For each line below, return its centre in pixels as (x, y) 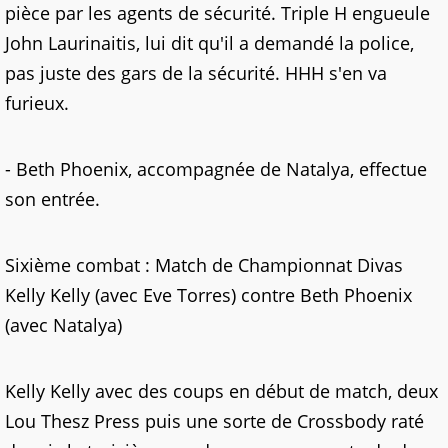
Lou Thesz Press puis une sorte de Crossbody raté (214, 421)
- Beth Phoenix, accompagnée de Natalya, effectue (216, 169)
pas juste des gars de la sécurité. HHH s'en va (196, 73)
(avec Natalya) (63, 325)
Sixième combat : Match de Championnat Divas (204, 265)
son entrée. (52, 199)
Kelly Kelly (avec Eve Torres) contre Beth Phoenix (208, 295)
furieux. (37, 103)
